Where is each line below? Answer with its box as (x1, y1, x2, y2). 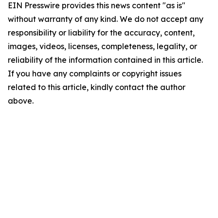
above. (8, 96, 34, 106)
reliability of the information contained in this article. (8, 55, 203, 65)
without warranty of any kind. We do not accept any (8, 14, 203, 24)
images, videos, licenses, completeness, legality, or (8, 41, 197, 51)
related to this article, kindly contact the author (8, 82, 185, 92)
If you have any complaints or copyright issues (8, 69, 182, 78)
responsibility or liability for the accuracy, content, (8, 28, 195, 37)
